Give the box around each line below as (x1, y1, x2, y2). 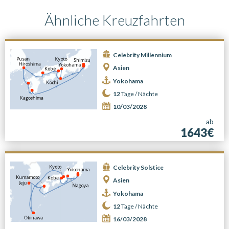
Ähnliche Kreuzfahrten (44, 11, 185, 29)
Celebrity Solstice (113, 164, 164, 171)
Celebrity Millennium (113, 51, 172, 59)
